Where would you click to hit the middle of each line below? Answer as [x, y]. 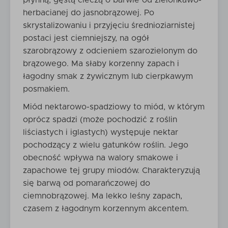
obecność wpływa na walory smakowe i [101, 158]
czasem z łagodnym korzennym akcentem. [106, 209]
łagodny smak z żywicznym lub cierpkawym [108, 76]
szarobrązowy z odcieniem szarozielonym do [110, 51]
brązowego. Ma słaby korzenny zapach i [101, 64]
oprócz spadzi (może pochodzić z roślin [100, 120]
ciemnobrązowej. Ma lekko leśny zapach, [103, 196]
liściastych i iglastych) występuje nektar [101, 132]
